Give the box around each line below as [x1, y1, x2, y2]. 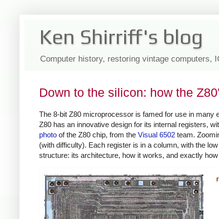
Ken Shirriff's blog [39, 25, 203, 48]
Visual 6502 [138, 130, 175, 139]
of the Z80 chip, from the [57, 130, 138, 139]
